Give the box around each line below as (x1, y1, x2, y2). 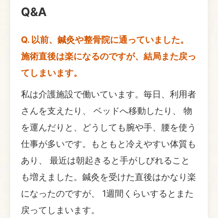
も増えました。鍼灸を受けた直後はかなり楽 (21, 171, 196, 182)
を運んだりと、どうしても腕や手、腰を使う (21, 122, 196, 132)
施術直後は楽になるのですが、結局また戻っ (21, 51, 196, 61)
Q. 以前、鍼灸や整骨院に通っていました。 (21, 34, 189, 45)
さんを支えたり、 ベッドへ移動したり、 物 (21, 105, 192, 116)
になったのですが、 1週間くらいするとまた (21, 188, 194, 199)
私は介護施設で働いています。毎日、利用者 (21, 89, 196, 99)
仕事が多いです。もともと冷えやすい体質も (21, 138, 196, 149)
